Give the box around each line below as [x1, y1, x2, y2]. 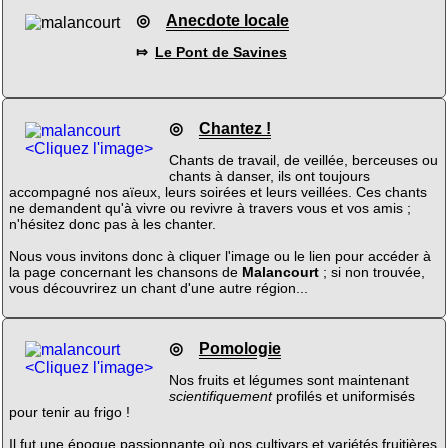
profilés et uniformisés [271, 388, 415, 405]
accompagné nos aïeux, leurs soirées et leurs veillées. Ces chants [8, 184, 427, 201]
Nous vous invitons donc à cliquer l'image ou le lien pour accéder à [8, 248, 431, 265]
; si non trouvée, [318, 264, 425, 281]
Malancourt [241, 264, 319, 281]
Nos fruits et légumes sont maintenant [168, 372, 409, 389]
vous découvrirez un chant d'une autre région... [8, 280, 308, 297]
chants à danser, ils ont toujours [168, 168, 370, 185]
